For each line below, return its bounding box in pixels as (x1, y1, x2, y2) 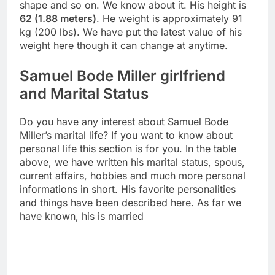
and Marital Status (20, 85, 149, 103)
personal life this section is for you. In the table (20, 142, 236, 155)
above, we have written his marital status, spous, (20, 155, 245, 168)
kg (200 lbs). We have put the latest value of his (20, 26, 242, 39)
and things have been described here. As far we (20, 196, 241, 209)
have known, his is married (20, 209, 144, 222)
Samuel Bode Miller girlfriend (20, 67, 225, 85)
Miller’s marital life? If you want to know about (20, 128, 233, 141)
